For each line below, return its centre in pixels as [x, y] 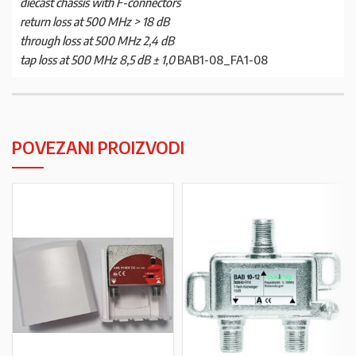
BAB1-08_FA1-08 [221, 60]
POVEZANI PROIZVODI [98, 147]
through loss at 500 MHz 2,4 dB [97, 41]
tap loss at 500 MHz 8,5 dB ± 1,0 [97, 60]
